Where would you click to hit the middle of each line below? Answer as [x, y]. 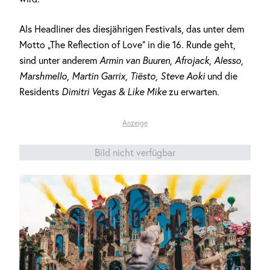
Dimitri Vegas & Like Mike [115, 92]
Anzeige [135, 123]
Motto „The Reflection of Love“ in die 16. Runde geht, [127, 45]
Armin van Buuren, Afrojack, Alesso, [171, 60]
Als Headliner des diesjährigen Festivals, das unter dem [132, 29]
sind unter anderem [59, 60]
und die [221, 76]
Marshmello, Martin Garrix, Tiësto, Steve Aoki [112, 76]
